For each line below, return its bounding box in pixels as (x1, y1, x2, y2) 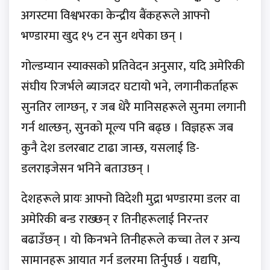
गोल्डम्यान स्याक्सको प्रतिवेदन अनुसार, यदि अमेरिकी (21, 56, 245, 77)
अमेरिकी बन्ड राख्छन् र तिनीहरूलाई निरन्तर (21, 209, 209, 230)
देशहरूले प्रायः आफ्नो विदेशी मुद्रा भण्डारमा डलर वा (21, 189, 240, 210)
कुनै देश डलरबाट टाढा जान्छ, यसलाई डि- (21, 138, 199, 159)
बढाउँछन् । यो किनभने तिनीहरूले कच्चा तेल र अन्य (21, 230, 240, 251)
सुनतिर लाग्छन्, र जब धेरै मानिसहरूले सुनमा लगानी (21, 97, 246, 118)
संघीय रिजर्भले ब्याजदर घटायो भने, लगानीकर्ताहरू (21, 77, 238, 98)
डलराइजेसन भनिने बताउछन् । (21, 159, 151, 180)
